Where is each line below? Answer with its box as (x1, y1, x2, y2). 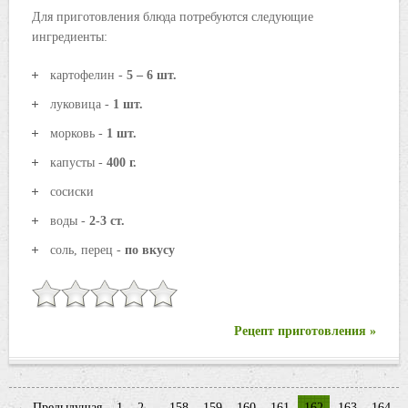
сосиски (50, 185, 94, 199)
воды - (50, 214, 89, 229)
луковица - (50, 97, 113, 112)
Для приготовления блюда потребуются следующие (32, 10, 313, 25)
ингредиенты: (32, 30, 107, 45)
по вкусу (125, 243, 175, 258)
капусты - (50, 156, 107, 170)
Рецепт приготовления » (234, 324, 376, 339)
